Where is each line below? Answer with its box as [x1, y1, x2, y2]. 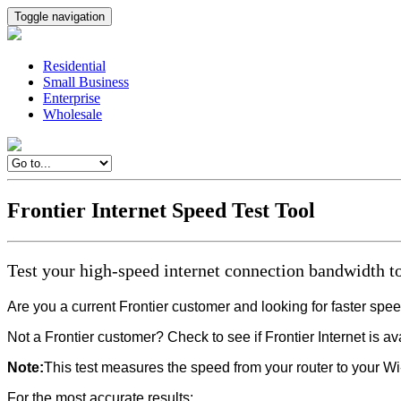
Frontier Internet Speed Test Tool [7, 198, 315, 222]
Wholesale [43, 107, 102, 122]
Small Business [43, 74, 129, 90]
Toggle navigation [14, 10, 105, 23]
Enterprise [43, 90, 100, 106]
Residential [43, 58, 106, 73]
